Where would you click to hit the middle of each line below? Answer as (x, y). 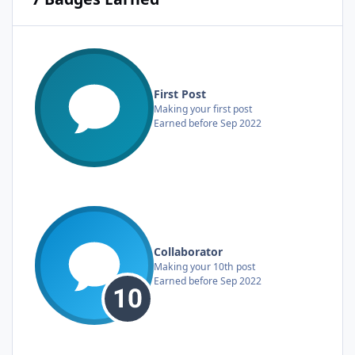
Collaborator (188, 251)
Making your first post (203, 109)
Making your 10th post (204, 266)
